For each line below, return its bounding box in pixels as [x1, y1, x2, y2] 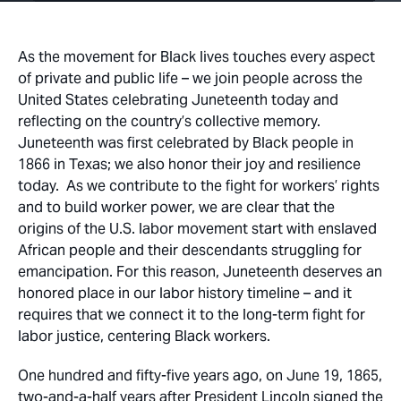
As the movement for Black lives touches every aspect [18, 47, 375, 66]
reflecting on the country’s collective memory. [18, 112, 320, 131]
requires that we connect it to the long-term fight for [18, 305, 365, 324]
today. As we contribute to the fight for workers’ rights [18, 176, 380, 195]
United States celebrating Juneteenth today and [18, 90, 338, 109]
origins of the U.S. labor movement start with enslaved [18, 219, 377, 238]
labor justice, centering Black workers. [18, 327, 270, 346]
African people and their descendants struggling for [18, 241, 362, 260]
